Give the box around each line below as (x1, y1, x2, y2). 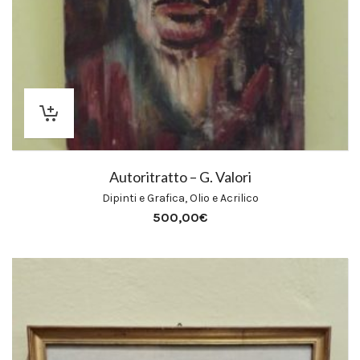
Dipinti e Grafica (101, 191, 185, 205)
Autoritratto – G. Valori (108, 168, 252, 186)
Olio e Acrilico (189, 191, 259, 205)
